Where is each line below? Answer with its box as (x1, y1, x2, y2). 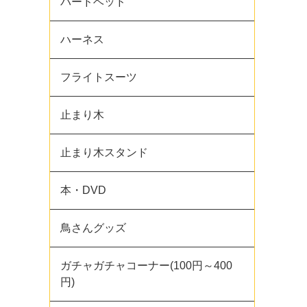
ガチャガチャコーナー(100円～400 (60, 260, 232, 271)
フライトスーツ (60, 71, 137, 83)
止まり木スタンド (60, 147, 148, 158)
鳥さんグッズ (60, 222, 126, 234)
